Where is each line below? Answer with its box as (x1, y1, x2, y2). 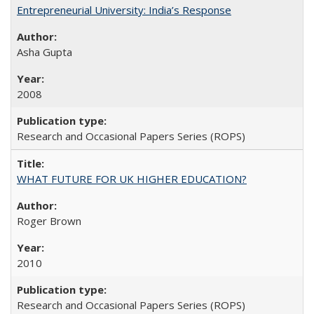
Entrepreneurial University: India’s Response (17, 3, 231, 17)
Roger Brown (17, 214, 81, 228)
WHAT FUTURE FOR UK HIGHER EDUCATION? (17, 172, 247, 186)
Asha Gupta (17, 45, 72, 59)
